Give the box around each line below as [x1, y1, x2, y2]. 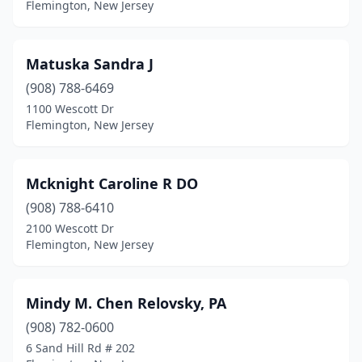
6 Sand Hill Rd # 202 [26, 340, 135, 356]
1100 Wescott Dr [26, 101, 114, 116]
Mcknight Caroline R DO [26, 174, 198, 193]
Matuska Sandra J [26, 54, 154, 74]
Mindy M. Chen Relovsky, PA [26, 293, 226, 313]
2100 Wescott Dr [26, 221, 114, 236]
